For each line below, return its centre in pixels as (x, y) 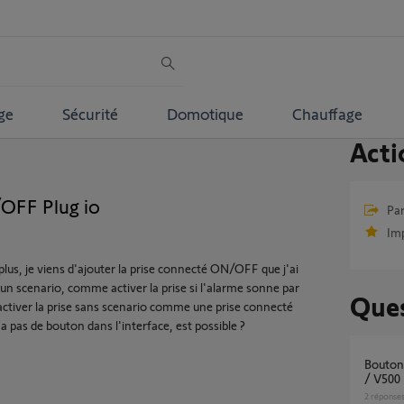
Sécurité (90, 113)
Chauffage (327, 113)
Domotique (205, 113)
